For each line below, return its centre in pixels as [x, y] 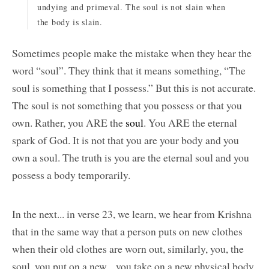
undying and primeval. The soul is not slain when [131, 7]
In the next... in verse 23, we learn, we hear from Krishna [132, 213]
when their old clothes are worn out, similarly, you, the [128, 248]
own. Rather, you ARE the [69, 123]
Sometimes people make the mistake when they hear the [132, 53]
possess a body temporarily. [71, 175]
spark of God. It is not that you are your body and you [125, 140]
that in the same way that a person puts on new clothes [127, 231]
